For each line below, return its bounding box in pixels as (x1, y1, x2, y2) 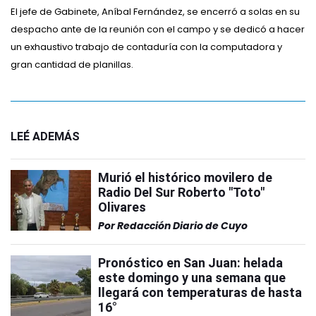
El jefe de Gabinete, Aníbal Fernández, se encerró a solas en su (11, 5, 300, 18)
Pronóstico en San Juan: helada (98, 255, 283, 270)
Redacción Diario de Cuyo (117, 219, 248, 233)
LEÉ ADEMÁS (11, 130, 80, 143)
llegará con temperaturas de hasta (98, 285, 302, 300)
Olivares (98, 200, 146, 214)
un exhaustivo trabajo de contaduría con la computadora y (11, 40, 282, 54)
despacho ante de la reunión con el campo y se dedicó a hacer (11, 23, 305, 36)
